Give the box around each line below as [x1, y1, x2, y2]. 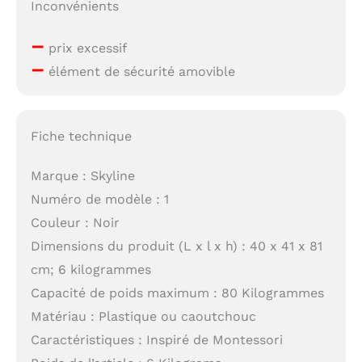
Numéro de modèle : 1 [30, 191, 169, 207]
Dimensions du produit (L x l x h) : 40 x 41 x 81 [30, 238, 322, 254]
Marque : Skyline [30, 167, 135, 183]
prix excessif [44, 40, 127, 57]
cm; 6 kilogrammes [30, 261, 151, 277]
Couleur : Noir [30, 214, 120, 230]
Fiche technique [30, 128, 132, 144]
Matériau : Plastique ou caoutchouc [30, 308, 256, 324]
